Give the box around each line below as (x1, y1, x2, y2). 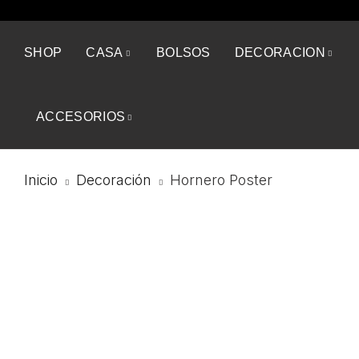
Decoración (76, 171, 151, 188)
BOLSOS (155, 46, 211, 59)
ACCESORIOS (36, 110, 126, 123)
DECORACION (234, 46, 326, 59)
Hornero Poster (170, 171, 272, 188)
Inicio (24, 171, 58, 188)
